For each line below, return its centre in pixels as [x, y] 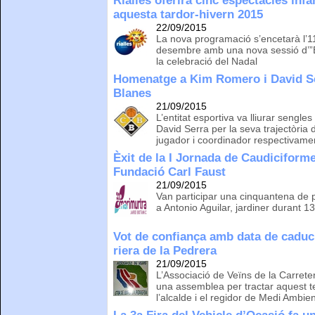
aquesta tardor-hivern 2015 [188, 14]
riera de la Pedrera [165, 250]
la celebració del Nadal [207, 61]
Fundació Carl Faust [170, 172]
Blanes [133, 93]
